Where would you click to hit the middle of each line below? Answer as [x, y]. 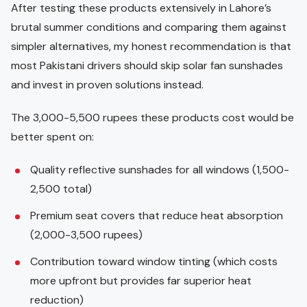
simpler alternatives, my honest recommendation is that [151, 46]
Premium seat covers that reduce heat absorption [157, 215]
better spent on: [52, 136]
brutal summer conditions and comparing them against [149, 27]
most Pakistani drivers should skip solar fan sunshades [147, 65]
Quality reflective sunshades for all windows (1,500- [160, 169]
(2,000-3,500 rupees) [86, 234]
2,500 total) [61, 188]
